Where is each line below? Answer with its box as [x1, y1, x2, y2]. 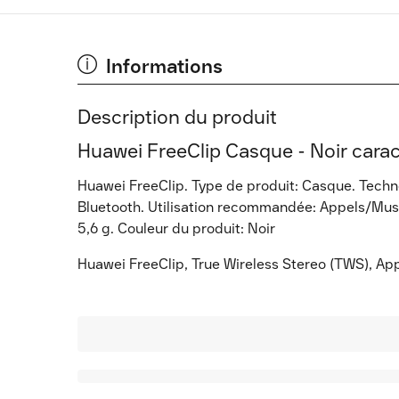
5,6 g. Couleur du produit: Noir [77, 220, 275, 237]
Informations [106, 54, 223, 78]
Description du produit [77, 105, 277, 129]
